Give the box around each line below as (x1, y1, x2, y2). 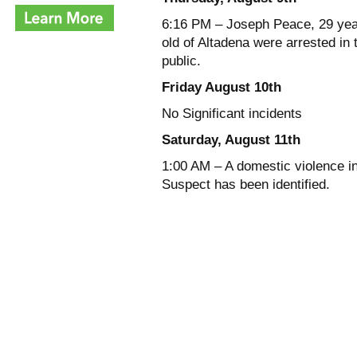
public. (162, 53, 201, 69)
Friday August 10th (162, 80, 281, 96)
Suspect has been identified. (162, 177, 330, 193)
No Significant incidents (162, 106, 302, 122)
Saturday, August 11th (162, 132, 300, 148)
